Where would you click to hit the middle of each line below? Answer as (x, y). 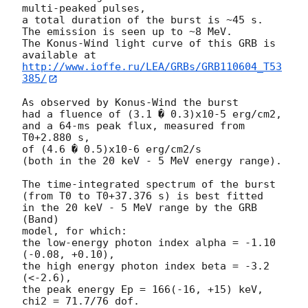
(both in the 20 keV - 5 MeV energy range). (152, 161)
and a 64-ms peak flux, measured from (133, 125)
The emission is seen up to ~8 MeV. (127, 32)
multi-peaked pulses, (84, 9)
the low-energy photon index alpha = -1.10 (149, 242)
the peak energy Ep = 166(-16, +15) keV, (143, 289)
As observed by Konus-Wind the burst (130, 102)
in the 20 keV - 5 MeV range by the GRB (140, 207)
